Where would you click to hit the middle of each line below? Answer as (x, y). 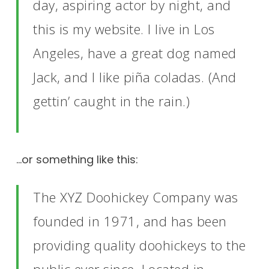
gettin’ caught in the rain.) (112, 101)
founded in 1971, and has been (130, 221)
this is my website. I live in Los (124, 29)
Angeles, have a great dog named (135, 53)
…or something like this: (77, 159)
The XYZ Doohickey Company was (136, 197)
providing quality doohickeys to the (140, 245)
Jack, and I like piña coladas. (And (135, 77)
